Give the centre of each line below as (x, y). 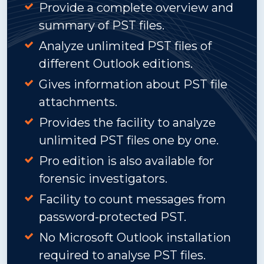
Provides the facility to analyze (127, 123)
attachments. (78, 102)
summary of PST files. (102, 25)
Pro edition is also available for (126, 161)
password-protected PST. (113, 217)
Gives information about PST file (133, 84)
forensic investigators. (103, 179)
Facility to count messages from (132, 199)
